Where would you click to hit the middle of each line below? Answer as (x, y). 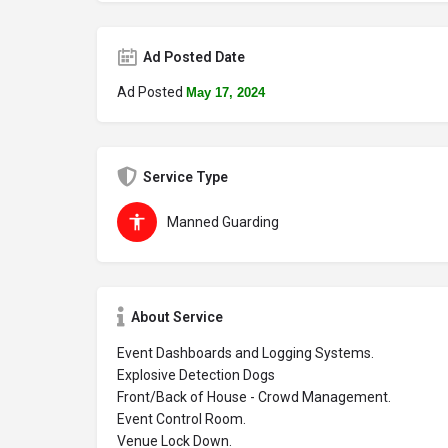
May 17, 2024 (225, 92)
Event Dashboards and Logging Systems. (245, 353)
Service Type (185, 177)
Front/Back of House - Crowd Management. (254, 397)
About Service (177, 317)
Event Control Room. (181, 419)
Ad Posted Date (194, 57)
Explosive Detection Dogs (196, 375)
